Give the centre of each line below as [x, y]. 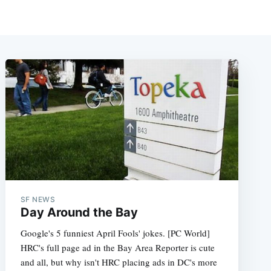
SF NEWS [38, 199]
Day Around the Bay [79, 212]
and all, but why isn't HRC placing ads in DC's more [119, 262]
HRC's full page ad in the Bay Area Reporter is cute [117, 247]
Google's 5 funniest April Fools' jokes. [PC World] [115, 233]
